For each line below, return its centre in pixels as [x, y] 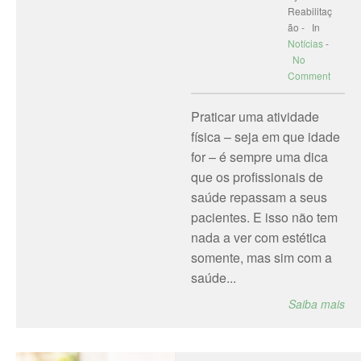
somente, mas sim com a [261, 257]
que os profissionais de [257, 177]
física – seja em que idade [265, 137]
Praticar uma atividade [255, 116]
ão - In [303, 27]
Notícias [305, 43]
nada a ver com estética [258, 237]
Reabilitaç [309, 11]
